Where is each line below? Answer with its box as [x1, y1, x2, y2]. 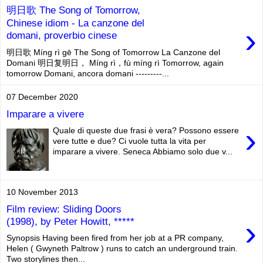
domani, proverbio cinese [6, 29, 117, 42]
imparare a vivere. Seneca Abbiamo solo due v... [53, 147, 233, 157]
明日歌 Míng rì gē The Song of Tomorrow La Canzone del [6, 48, 220, 57]
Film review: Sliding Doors [6, 203, 122, 215]
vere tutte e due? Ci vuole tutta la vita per [53, 136, 207, 146]
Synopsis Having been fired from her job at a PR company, [6, 233, 224, 243]
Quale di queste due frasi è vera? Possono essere [53, 126, 240, 136]
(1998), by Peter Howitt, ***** [6, 215, 134, 227]
